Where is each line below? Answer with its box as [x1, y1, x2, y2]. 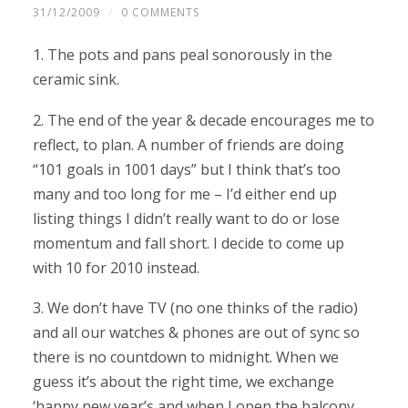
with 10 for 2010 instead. [32, 257, 199, 278]
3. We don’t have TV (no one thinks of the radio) [32, 298, 358, 319]
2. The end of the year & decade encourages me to [32, 109, 374, 130]
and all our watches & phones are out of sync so [32, 322, 360, 343]
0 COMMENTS [120, 4, 199, 20]
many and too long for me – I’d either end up [32, 183, 337, 204]
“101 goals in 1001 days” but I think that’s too [32, 158, 341, 179]
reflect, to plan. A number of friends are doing [32, 134, 344, 155]
